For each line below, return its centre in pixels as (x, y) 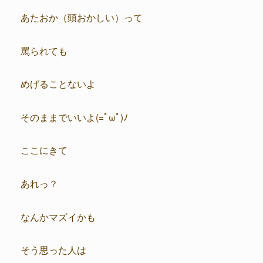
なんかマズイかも (58, 216)
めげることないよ (58, 84)
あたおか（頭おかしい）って (82, 17)
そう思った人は (53, 250)
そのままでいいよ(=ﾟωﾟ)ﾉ (74, 117)
